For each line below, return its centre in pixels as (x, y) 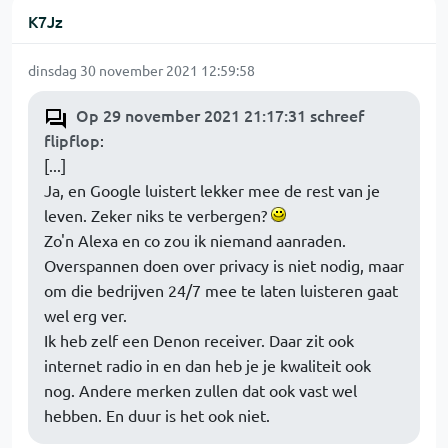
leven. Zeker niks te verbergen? (157, 215)
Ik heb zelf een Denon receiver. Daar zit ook (199, 340)
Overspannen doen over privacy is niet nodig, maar (224, 265)
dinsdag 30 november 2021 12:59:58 (141, 70)
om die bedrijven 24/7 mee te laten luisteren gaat (221, 290)
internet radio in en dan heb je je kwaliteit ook (207, 365)
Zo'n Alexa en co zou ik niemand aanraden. (195, 240)
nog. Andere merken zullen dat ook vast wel (200, 390)
